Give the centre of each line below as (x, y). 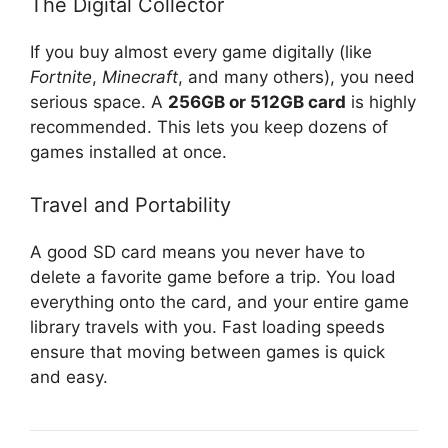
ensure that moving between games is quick (207, 352)
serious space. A (99, 101)
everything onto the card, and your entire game (219, 302)
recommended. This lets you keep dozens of (209, 126)
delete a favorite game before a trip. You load (213, 277)
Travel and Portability (130, 205)
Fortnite (61, 76)
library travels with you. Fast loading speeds (207, 327)
